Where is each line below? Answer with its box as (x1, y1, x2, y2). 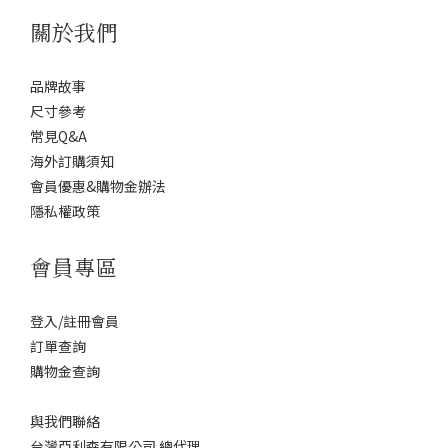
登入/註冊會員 (30, 311, 119, 331)
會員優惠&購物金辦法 (30, 176, 166, 196)
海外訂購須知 (30, 151, 114, 171)
